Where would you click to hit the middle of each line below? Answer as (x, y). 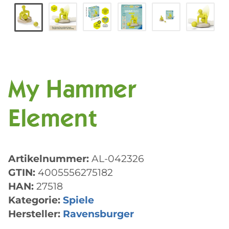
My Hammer (72, 92)
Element (53, 121)
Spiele (78, 200)
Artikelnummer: (50, 159)
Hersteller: (34, 214)
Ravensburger (98, 214)
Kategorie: (36, 200)
